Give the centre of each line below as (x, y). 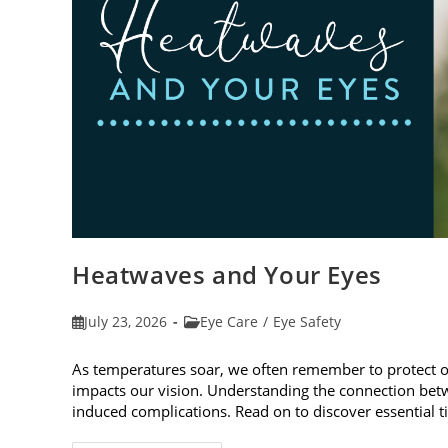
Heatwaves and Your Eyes (227, 275)
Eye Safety (307, 322)
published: (107, 342)
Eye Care (229, 322)
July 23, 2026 (126, 322)
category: (214, 342)
